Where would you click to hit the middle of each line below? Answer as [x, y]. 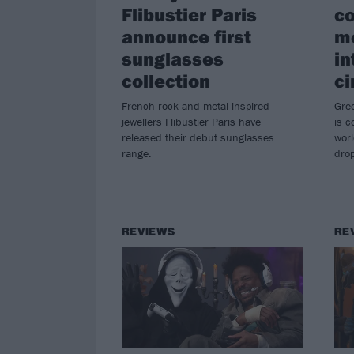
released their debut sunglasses [198, 137]
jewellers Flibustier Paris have [191, 121]
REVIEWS [149, 232]
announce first [186, 36]
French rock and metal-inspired [196, 105]
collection [166, 80]
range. [137, 153]
